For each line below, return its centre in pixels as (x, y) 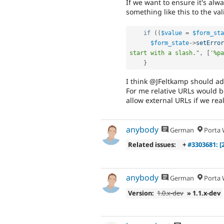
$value (171, 33)
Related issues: (152, 145)
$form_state (170, 43)
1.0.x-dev (170, 193)
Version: (141, 193)
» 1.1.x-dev (204, 193)
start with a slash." (164, 53)
